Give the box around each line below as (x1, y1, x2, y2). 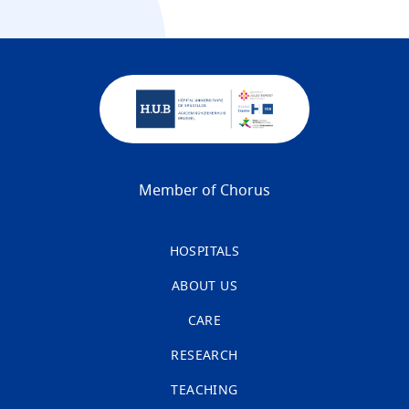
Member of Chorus (139, 183, 270, 198)
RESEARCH (171, 349, 238, 362)
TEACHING (171, 383, 238, 397)
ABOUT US (171, 279, 238, 293)
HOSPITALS (169, 245, 240, 258)
